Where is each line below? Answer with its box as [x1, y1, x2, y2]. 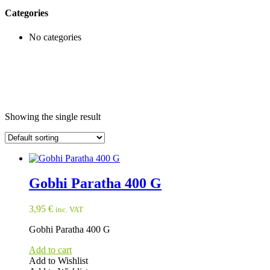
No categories [29, 31, 81, 42]
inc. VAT [55, 205, 83, 215]
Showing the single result [5, 111, 101, 122]
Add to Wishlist [29, 256, 88, 266]
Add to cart [29, 245, 72, 256]
